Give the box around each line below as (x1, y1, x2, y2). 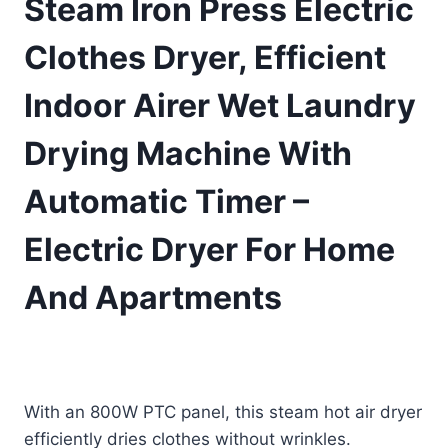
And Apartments (24, 278, 282, 318)
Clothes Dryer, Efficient (24, 38, 386, 78)
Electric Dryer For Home (24, 230, 395, 270)
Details (274, 358, 310, 372)
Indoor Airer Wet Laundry (24, 86, 416, 126)
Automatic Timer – (24, 182, 309, 222)
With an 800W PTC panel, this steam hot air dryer (24, 401, 422, 422)
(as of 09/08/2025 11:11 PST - (117, 358, 274, 372)
